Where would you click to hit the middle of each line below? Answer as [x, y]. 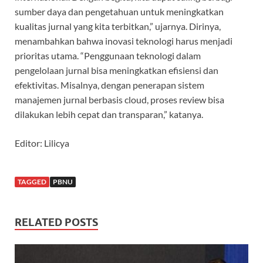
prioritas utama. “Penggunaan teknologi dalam [108, 56]
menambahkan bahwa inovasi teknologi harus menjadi [124, 41]
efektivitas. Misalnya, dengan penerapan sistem [109, 85]
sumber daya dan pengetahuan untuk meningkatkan [119, 12]
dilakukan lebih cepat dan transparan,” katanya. [109, 114]
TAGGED [32, 182]
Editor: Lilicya [42, 143]
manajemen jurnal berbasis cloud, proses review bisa [119, 100]
